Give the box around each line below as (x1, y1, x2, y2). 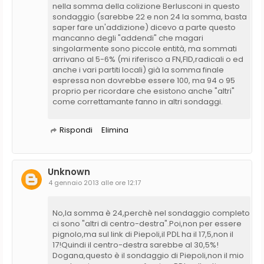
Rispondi (60, 124, 93, 136)
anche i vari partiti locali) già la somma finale (52, 64, 224, 75)
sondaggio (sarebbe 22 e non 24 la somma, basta (52, 11, 247, 22)
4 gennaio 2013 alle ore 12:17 (48, 177, 141, 187)
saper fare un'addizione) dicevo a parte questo (52, 21, 236, 33)
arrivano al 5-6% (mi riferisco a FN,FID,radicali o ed (52, 53, 243, 65)
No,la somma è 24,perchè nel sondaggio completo (52, 207, 250, 219)
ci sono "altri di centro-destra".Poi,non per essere (52, 217, 242, 229)
